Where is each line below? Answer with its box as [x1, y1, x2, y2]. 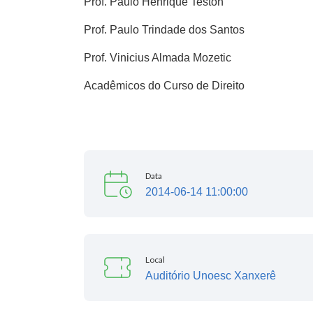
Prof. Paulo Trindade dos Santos [84, 24, 245, 36]
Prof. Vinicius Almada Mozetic [84, 52, 231, 64]
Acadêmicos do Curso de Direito [84, 80, 245, 92]
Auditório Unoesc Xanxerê [145, 270, 276, 282]
